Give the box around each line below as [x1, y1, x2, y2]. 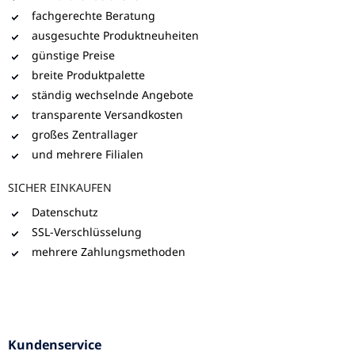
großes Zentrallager [32, 126, 138, 142]
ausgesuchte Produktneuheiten [32, 27, 199, 43]
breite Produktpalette [32, 67, 145, 82]
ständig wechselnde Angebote [32, 86, 193, 102]
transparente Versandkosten [32, 106, 183, 122]
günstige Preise [32, 47, 115, 63]
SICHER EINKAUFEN [8, 179, 112, 195]
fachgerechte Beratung [32, 7, 155, 23]
